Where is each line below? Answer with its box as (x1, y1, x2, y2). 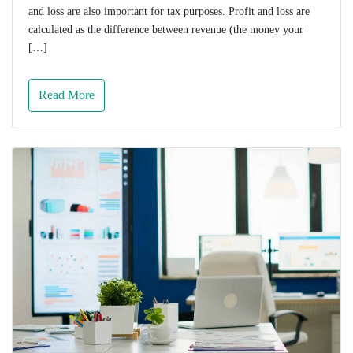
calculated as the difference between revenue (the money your (28, 23, 303, 35)
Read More (39, 87, 95, 102)
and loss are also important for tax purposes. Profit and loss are (28, 5, 310, 17)
